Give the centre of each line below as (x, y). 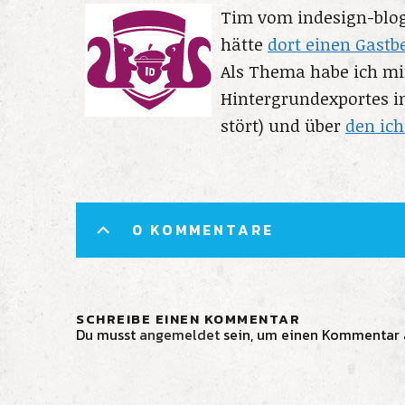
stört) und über (283, 126)
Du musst (108, 334)
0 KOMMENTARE (203, 230)
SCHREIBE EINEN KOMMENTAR (188, 319)
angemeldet (179, 334)
